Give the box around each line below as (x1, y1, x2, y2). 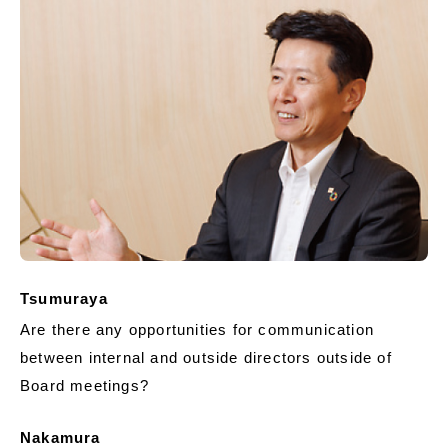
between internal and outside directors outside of (20, 348, 392, 366)
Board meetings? (20, 376, 149, 394)
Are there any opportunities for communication (20, 320, 375, 338)
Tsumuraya (20, 289, 108, 307)
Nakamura (20, 428, 101, 446)
